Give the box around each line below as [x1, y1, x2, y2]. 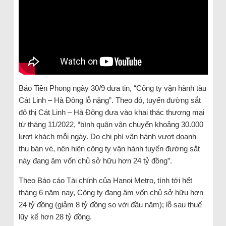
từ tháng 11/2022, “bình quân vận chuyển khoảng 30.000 [18, 120, 203, 129]
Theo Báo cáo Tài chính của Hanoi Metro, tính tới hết [18, 176, 192, 185]
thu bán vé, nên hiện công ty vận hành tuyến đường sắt [18, 144, 200, 153]
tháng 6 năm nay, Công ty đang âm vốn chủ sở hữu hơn [18, 188, 203, 197]
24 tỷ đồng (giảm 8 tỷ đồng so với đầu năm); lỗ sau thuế [18, 200, 202, 209]
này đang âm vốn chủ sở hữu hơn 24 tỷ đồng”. [18, 156, 172, 165]
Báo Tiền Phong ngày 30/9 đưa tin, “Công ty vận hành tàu [18, 83, 206, 92]
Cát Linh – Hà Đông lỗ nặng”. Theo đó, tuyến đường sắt [18, 95, 201, 104]
